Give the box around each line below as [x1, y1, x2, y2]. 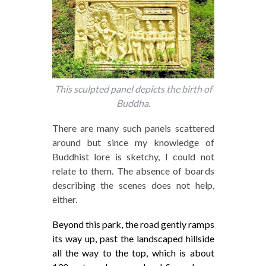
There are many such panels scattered [52, 122, 214, 134]
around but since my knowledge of [52, 137, 214, 148]
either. [52, 194, 77, 205]
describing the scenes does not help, [52, 179, 214, 191]
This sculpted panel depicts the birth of [54, 83, 212, 95]
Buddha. [116, 97, 150, 109]
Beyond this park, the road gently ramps [52, 218, 214, 230]
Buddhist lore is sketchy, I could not [52, 151, 214, 163]
